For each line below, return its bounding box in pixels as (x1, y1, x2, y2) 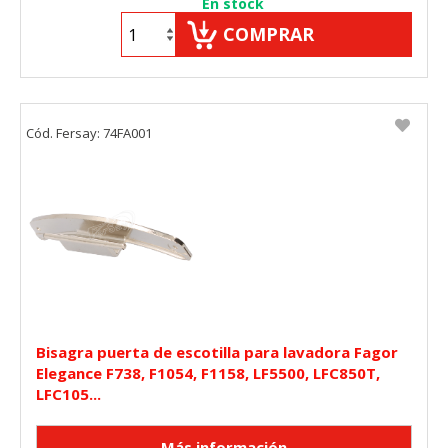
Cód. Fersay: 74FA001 (26, 124, 152, 143)
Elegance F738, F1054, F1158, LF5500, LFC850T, (36, 363, 380, 384)
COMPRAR (223, 22, 314, 47)
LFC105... (36, 384, 101, 405)
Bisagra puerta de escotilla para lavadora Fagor (36, 342, 398, 363)
